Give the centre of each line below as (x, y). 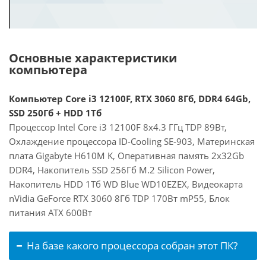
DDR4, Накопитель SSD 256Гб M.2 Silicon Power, (112, 170)
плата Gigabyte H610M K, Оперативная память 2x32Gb (126, 156)
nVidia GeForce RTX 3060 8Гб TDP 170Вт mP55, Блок (119, 198)
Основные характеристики (93, 58)
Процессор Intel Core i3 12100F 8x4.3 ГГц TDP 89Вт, (118, 127)
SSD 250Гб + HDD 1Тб (55, 113)
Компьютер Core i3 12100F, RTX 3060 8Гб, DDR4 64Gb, (130, 99)
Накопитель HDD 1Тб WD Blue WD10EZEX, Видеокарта (126, 184)
